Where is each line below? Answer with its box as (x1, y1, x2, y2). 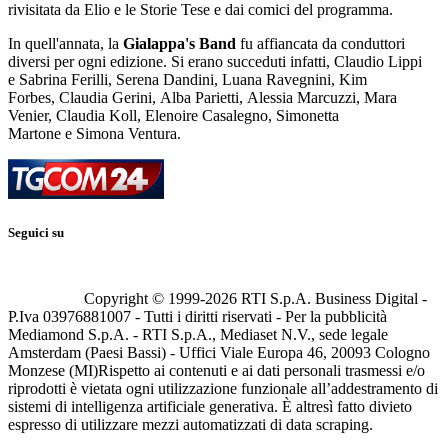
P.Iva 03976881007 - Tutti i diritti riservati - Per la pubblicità (8, 308, 387, 326)
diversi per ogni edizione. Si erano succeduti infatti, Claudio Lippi (8, 53, 422, 70)
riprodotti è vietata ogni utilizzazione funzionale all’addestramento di (8, 380, 438, 398)
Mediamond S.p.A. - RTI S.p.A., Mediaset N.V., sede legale (8, 326, 388, 344)
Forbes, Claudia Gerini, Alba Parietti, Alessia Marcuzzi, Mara (8, 89, 397, 106)
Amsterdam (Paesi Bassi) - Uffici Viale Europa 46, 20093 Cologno (8, 344, 430, 362)
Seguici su (8, 225, 64, 241)
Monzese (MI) (8, 362, 98, 380)
